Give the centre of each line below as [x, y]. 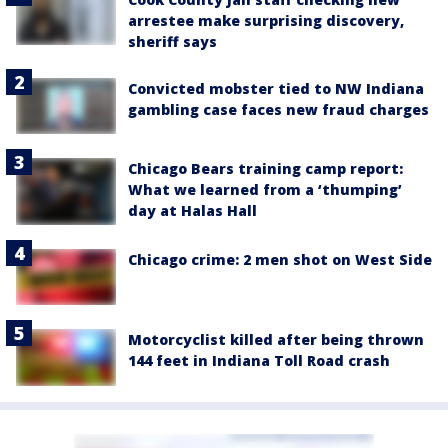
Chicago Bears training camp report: [265, 169]
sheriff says [172, 42]
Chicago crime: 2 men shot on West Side [280, 260]
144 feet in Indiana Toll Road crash [259, 361]
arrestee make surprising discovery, [266, 21]
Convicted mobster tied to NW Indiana [276, 89]
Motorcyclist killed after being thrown [276, 340]
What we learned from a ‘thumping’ [265, 190]
